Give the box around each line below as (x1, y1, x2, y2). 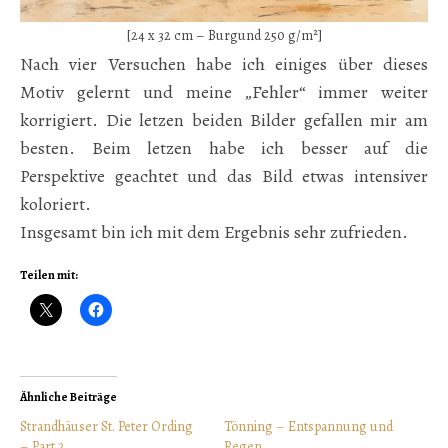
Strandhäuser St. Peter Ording (20, 417, 193, 437)
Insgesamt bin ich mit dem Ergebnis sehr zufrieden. (20, 220, 408, 245)
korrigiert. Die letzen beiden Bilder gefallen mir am (20, 108, 428, 133)
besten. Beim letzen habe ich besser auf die (20, 136, 428, 161)
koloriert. (20, 192, 91, 217)
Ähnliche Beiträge (20, 389, 117, 406)
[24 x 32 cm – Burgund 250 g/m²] (126, 26, 322, 46)
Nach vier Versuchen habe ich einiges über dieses (20, 52, 428, 77)
